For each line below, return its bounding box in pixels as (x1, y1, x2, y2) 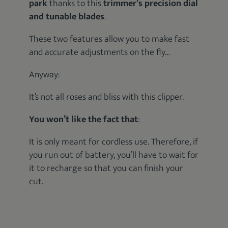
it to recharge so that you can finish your (29, 160, 184, 176)
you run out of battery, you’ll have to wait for (29, 147, 199, 163)
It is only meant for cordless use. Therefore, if (29, 134, 198, 150)
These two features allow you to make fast (29, 31, 190, 47)
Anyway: (29, 67, 61, 82)
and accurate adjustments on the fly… (29, 44, 170, 60)
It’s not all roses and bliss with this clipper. (29, 89, 184, 105)
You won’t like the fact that (29, 111, 138, 127)
